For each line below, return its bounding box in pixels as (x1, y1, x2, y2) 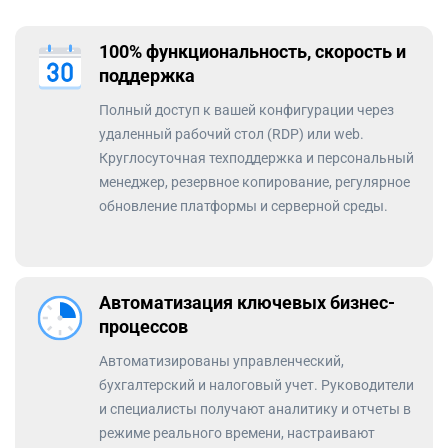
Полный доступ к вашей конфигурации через (99, 102, 394, 118)
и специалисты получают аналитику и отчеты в (99, 401, 411, 417)
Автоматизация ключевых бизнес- (99, 292, 395, 313)
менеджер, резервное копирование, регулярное (99, 174, 410, 190)
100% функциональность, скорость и (99, 41, 406, 62)
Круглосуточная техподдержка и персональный (99, 150, 414, 166)
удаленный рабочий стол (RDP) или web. (99, 126, 364, 142)
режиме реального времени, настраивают (99, 425, 375, 441)
